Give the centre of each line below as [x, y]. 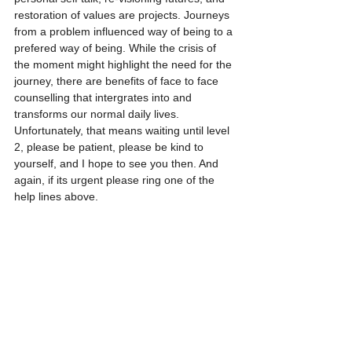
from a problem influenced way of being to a [125, 31]
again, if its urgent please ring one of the [116, 180]
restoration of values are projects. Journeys [123, 15]
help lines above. [59, 196]
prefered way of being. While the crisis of [117, 48]
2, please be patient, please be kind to [110, 147]
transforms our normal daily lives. [98, 114]
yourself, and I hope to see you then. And [118, 163]
